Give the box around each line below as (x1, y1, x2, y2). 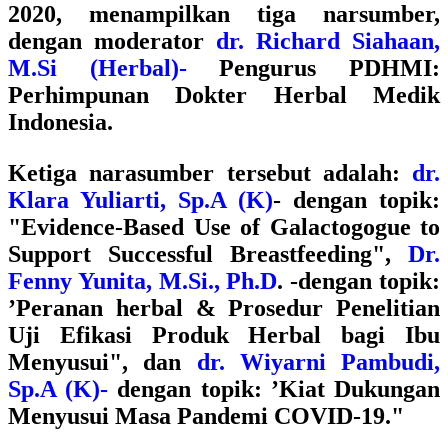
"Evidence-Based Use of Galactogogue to (8, 214, 440, 240)
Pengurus (219, 55, 317, 81)
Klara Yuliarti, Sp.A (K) (8, 187, 273, 213)
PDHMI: (349, 55, 441, 81)
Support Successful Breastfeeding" (8, 241, 385, 267)
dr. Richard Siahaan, (216, 28, 440, 54)
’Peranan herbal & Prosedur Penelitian (8, 295, 440, 321)
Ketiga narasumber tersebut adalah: (8, 160, 400, 186)
